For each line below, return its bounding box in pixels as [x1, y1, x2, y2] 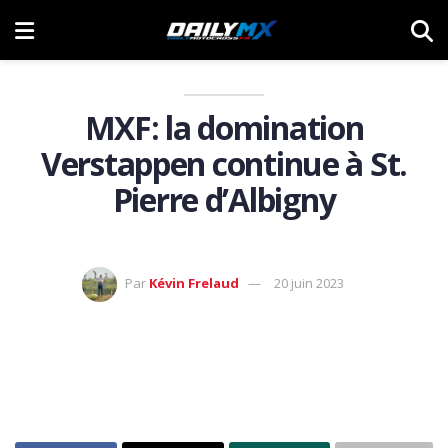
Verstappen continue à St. [41, 142, 407, 185]
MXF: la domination [84, 106, 364, 149]
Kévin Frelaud [149, 273, 239, 292]
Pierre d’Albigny [112, 178, 336, 221]
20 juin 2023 [274, 273, 344, 292]
